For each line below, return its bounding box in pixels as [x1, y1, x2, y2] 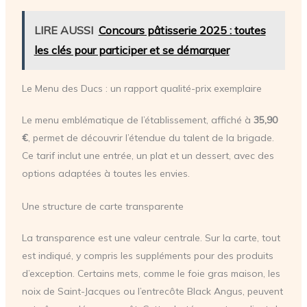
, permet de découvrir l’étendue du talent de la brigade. [27, 132, 274, 145]
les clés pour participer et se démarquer [34, 43, 230, 58]
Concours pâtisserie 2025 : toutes [98, 23, 266, 38]
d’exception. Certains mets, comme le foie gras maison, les [21, 267, 280, 280]
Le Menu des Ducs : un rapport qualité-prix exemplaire [21, 82, 262, 95]
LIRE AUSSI [34, 23, 93, 38]
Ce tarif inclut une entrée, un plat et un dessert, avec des [21, 149, 274, 162]
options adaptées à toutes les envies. [21, 167, 190, 180]
